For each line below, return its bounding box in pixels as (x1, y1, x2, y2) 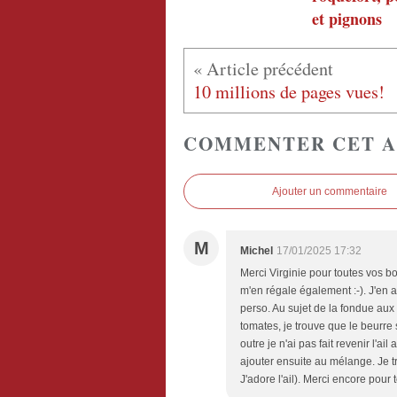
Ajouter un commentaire (272, 185, 387, 198)
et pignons (312, 7, 382, 31)
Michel (240, 245, 273, 258)
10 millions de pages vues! (193, 80, 385, 105)
